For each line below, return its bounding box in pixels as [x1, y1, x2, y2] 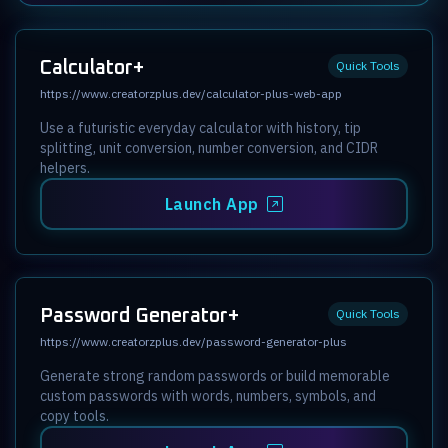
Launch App [164, 193, 259, 214]
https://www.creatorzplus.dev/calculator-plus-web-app [40, 85, 342, 101]
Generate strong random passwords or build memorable [40, 366, 390, 385]
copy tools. [40, 406, 109, 425]
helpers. [40, 158, 90, 177]
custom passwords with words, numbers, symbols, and [40, 386, 376, 405]
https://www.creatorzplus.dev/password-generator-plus [40, 333, 347, 349]
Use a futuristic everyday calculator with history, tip [40, 118, 361, 137]
